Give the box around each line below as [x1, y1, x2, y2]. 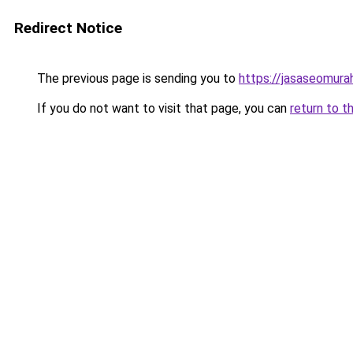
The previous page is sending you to [34, 71, 239, 86]
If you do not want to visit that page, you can [34, 101, 290, 116]
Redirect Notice [14, 19, 122, 37]
